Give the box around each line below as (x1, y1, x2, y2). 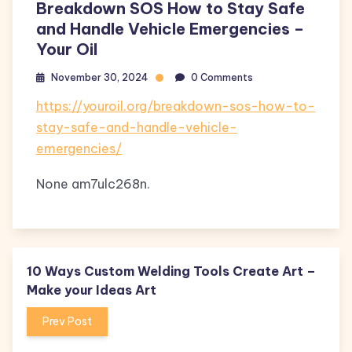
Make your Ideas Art (27, 282, 156, 298)
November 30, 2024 (51, 71, 148, 83)
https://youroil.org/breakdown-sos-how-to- (36, 98, 315, 114)
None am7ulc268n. (36, 176, 150, 192)
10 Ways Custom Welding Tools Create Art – (27, 263, 316, 279)
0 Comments (191, 71, 253, 83)
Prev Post (42, 314, 92, 328)
